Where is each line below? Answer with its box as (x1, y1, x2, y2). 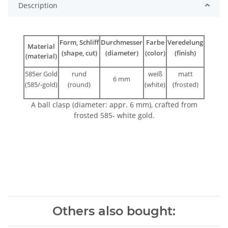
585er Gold (25, 69, 58, 78)
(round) (68, 79, 91, 89)
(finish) (175, 48, 196, 58)
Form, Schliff (60, 37, 99, 47)
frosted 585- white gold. (73, 110, 155, 120)
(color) (145, 48, 165, 58)
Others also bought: (52, 203, 176, 218)
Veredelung (167, 37, 203, 47)
